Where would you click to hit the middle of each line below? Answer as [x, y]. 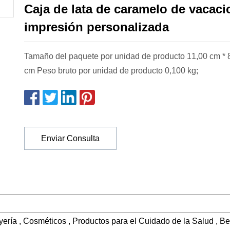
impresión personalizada [97, 27]
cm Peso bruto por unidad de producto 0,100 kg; [111, 71]
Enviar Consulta [70, 138]
